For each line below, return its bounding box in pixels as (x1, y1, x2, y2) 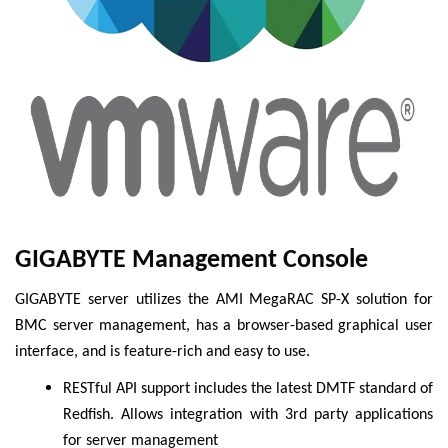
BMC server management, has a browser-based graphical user (15, 318, 433, 335)
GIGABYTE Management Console (15, 247, 368, 275)
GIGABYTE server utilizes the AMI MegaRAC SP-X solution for (15, 292, 433, 309)
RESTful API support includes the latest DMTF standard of (63, 380, 433, 397)
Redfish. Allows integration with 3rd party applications (63, 406, 433, 423)
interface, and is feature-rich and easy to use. (15, 344, 310, 361)
